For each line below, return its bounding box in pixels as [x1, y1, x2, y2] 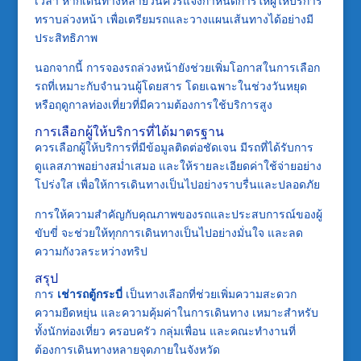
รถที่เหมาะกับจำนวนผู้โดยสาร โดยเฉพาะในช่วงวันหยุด [34, 77, 307, 93]
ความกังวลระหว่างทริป [34, 243, 147, 259]
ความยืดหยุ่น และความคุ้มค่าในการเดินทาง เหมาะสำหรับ [34, 304, 318, 320]
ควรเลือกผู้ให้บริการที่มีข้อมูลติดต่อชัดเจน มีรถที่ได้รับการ [34, 139, 313, 155]
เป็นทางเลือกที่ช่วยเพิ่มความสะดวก [122, 285, 297, 301]
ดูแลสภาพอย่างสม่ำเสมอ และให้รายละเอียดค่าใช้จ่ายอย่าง [34, 157, 322, 173]
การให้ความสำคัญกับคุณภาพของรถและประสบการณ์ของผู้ [34, 205, 322, 222]
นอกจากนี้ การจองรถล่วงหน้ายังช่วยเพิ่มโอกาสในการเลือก [34, 59, 320, 75]
